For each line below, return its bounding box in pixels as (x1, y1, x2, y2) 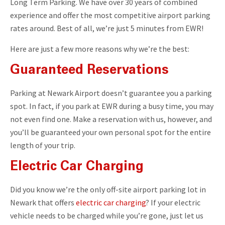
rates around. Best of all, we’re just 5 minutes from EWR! (10, 23, 203, 33)
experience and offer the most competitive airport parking (10, 10, 210, 20)
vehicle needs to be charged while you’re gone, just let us (10, 210, 203, 220)
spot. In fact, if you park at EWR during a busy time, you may (10, 100, 213, 111)
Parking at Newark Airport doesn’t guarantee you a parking (10, 87, 212, 98)
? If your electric (146, 197, 200, 207)
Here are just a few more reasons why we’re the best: (10, 43, 189, 54)
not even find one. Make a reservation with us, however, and (10, 114, 212, 124)
